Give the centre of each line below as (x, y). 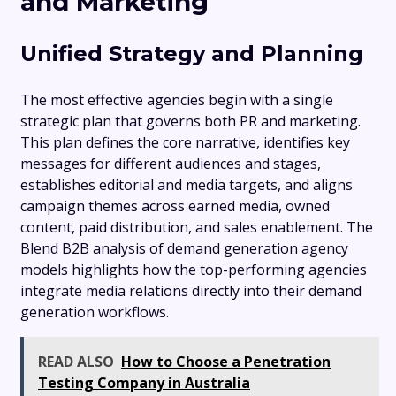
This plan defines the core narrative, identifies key (185, 142)
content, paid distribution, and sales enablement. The (197, 227)
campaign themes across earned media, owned (175, 206)
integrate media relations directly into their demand (191, 291)
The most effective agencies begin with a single (177, 100)
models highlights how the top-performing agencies (194, 270)
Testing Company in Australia (144, 383)
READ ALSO (76, 362)
